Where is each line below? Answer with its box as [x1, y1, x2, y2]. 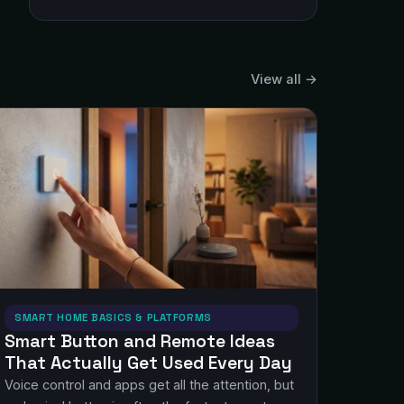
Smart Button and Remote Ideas [5, 330, 275, 353]
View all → [251, 71, 317, 87]
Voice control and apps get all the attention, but [5, 377, 294, 392]
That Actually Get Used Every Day [5, 352, 292, 374]
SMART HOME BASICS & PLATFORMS [14, 311, 212, 324]
